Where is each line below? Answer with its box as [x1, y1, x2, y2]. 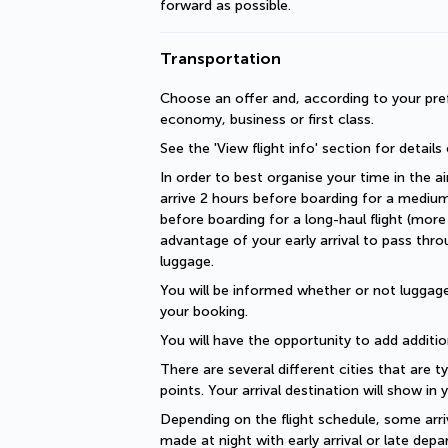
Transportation [160, 49, 281, 68]
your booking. [160, 303, 248, 320]
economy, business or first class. [160, 111, 374, 128]
